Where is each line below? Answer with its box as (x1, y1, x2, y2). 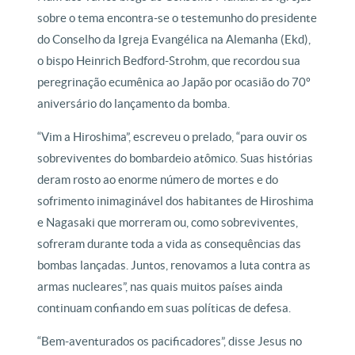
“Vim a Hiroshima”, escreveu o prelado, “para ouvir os (37, 130, 308, 143)
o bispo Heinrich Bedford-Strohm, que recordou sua (37, 54, 301, 67)
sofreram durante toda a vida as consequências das (37, 237, 302, 250)
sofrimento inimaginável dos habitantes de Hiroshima (37, 194, 315, 208)
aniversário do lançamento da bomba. (37, 97, 231, 110)
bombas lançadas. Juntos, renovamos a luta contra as (37, 258, 311, 272)
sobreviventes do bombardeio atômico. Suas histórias (37, 151, 314, 165)
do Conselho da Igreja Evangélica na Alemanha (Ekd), (37, 32, 311, 46)
